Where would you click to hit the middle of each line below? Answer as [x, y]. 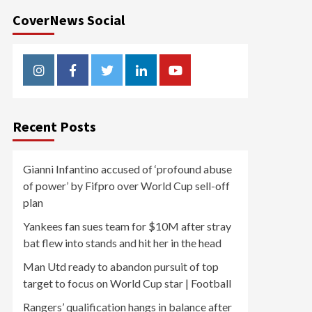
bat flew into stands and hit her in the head [122, 243]
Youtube [197, 78]
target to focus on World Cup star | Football [127, 283]
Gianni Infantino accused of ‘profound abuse [127, 169]
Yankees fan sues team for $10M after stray [127, 226]
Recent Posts [54, 126]
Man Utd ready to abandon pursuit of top [121, 266]
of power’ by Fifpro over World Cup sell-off [126, 186]
